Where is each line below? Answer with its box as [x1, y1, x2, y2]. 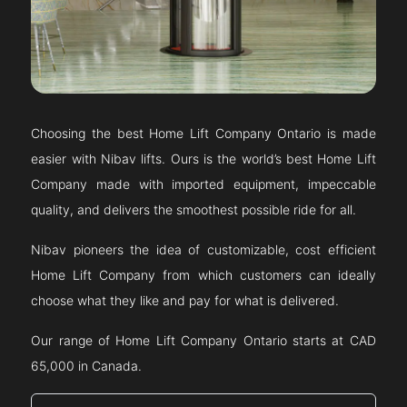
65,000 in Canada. [31, 358, 143, 374]
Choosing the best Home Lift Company [31, 125, 278, 142]
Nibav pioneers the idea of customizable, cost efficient [31, 242, 376, 258]
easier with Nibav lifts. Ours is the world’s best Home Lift [31, 151, 376, 167]
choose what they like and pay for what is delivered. [31, 293, 340, 309]
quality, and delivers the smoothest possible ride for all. [31, 202, 357, 218]
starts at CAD [286, 333, 376, 349]
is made [321, 125, 376, 142]
